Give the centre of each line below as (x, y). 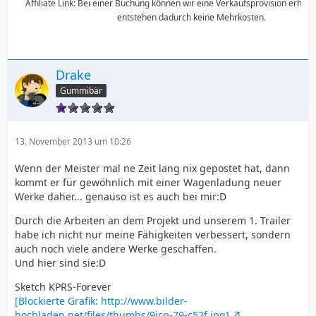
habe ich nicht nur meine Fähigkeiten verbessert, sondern (153, 235)
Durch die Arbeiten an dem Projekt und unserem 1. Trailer (153, 221)
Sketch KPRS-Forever (63, 287)
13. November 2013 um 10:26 (73, 142)
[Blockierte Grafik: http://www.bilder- (101, 301)
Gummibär (81, 91)
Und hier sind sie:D (60, 263)
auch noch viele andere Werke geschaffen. (116, 249)
